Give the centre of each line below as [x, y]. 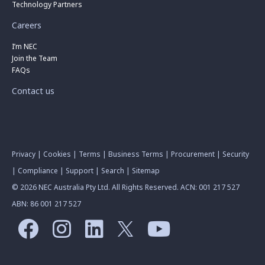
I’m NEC [25, 47]
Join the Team [35, 59]
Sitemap [146, 171]
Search [113, 171]
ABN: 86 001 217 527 [46, 204]
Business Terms [136, 154]
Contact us [33, 91]
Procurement [193, 154]
